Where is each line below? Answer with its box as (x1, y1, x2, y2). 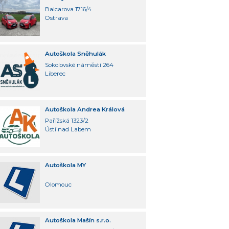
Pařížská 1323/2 (44, 117, 88, 124)
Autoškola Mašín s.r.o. (44, 217, 111, 224)
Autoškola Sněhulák (44, 50, 106, 57)
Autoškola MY (44, 161, 86, 169)
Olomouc (44, 181, 72, 189)
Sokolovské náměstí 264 (44, 61, 113, 68)
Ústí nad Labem (44, 125, 91, 133)
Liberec (44, 70, 65, 77)
